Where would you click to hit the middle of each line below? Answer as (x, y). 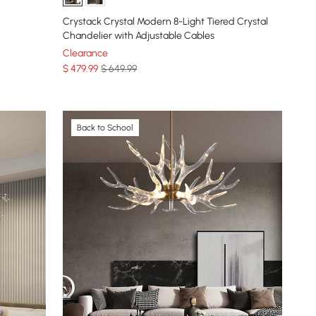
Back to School (105, 127)
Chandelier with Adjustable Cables (139, 35)
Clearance (86, 53)
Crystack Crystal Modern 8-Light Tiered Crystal (166, 21)
